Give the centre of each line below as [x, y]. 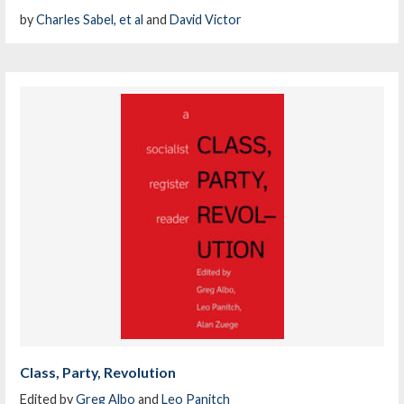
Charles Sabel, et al [90, 20]
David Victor [206, 20]
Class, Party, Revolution [98, 372]
